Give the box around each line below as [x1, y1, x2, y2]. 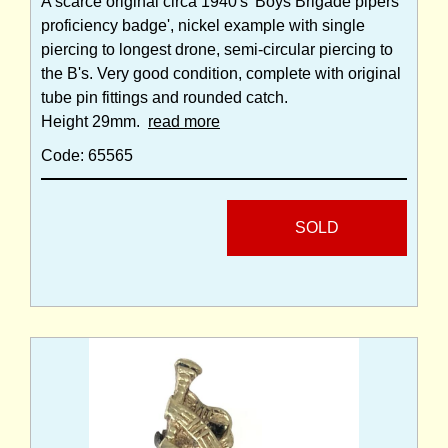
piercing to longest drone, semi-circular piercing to [41, 41, 393, 59]
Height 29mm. [41, 113, 148, 131]
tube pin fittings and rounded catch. [41, 89, 288, 107]
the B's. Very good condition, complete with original [41, 65, 401, 83]
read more [148, 113, 220, 131]
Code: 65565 [41, 147, 133, 165]
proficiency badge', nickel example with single [41, 17, 365, 35]
